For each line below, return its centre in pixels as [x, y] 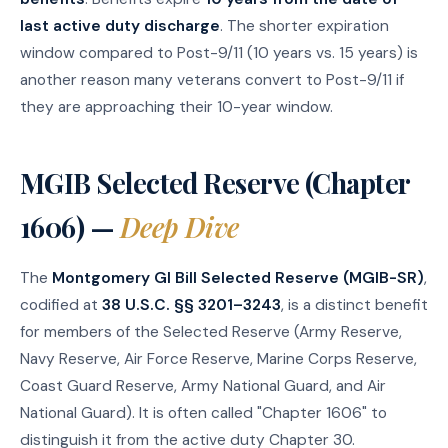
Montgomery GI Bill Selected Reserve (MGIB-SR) [238, 277]
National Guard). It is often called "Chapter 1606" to [203, 412]
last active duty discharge [120, 25]
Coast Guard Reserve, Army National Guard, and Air [203, 385]
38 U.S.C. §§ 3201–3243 [191, 304]
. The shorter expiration [304, 25]
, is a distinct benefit [354, 304]
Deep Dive [179, 226]
